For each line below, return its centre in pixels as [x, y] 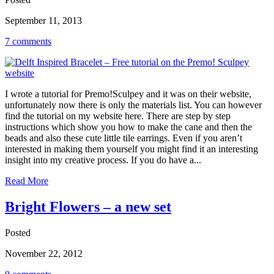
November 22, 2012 [44, 253]
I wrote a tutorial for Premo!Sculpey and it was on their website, [128, 94]
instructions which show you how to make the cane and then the [128, 127]
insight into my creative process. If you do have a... [103, 160]
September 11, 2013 [43, 21]
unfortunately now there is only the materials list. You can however [133, 105]
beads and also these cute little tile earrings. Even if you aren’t [124, 138]
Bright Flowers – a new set [88, 206]
